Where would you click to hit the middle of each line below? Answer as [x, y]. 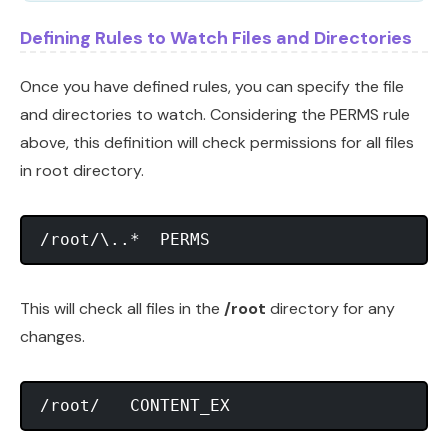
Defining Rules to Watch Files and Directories [216, 38]
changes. [52, 337]
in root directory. [82, 171]
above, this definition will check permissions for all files [217, 143]
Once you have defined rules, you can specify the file [212, 87]
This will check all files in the [122, 309]
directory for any [330, 309]
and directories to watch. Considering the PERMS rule [215, 115]
